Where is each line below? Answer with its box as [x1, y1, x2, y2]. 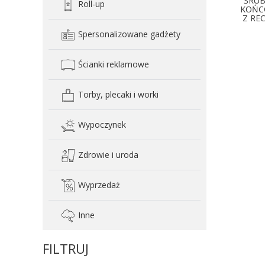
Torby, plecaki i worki [78, 89, 159, 100]
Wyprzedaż [78, 179, 120, 190]
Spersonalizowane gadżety [78, 28, 180, 40]
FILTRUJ [43, 240, 89, 257]
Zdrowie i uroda [78, 149, 138, 160]
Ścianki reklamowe [78, 59, 149, 70]
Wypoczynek [78, 119, 126, 130]
